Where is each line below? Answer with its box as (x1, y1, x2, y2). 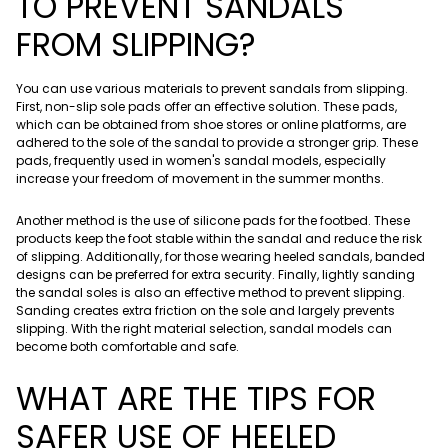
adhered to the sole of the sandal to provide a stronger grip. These (16, 133, 418, 151)
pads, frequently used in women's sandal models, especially (16, 151, 386, 169)
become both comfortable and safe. (16, 337, 239, 355)
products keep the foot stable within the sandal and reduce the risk (16, 229, 422, 247)
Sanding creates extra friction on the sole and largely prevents (16, 301, 395, 319)
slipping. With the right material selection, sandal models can (16, 319, 392, 337)
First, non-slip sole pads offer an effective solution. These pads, (16, 97, 397, 115)
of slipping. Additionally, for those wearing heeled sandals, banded (16, 247, 425, 265)
